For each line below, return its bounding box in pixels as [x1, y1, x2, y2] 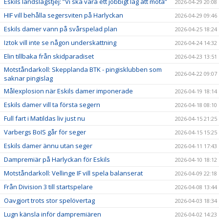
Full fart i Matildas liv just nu [4, 113, 85, 123]
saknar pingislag [4, 73, 53, 83]
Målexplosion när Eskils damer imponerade [4, 86, 133, 95]
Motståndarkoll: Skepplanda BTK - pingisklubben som [4, 65, 162, 74]
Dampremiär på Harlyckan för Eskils [4, 154, 110, 164]
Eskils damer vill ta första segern [4, 100, 100, 109]
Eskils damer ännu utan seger [4, 141, 92, 150]
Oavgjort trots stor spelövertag [4, 196, 95, 205]
